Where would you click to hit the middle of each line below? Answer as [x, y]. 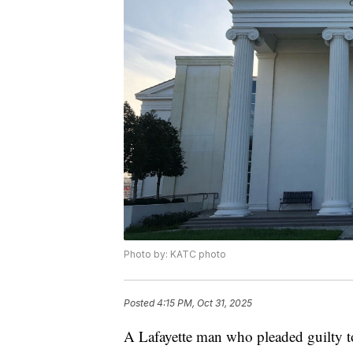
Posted [140, 303]
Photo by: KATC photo [175, 255]
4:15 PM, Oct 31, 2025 [204, 303]
